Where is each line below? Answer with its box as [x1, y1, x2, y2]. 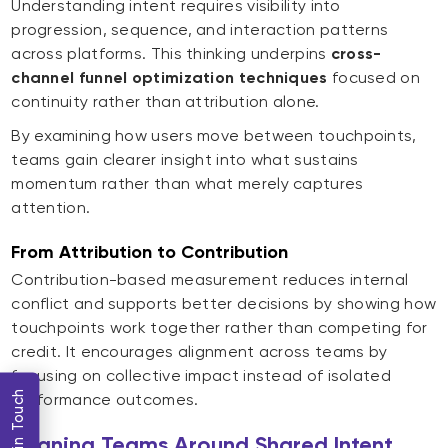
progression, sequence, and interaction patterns [11, 20, 389, 40]
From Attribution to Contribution [11, 241, 289, 264]
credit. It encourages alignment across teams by [11, 342, 388, 362]
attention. [11, 198, 91, 218]
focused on [327, 68, 420, 88]
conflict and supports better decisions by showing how [11, 294, 437, 314]
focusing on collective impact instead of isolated [11, 366, 391, 386]
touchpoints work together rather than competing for [11, 318, 428, 338]
